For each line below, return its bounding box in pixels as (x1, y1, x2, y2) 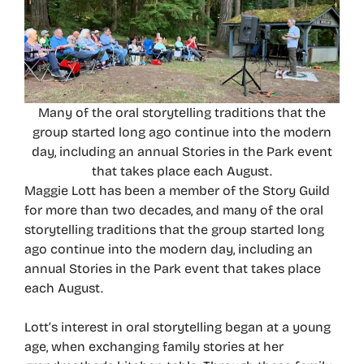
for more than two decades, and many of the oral (24, 202, 323, 218)
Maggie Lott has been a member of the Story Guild (24, 183, 330, 198)
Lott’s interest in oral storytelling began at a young (24, 319, 331, 335)
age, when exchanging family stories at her (24, 339, 284, 354)
